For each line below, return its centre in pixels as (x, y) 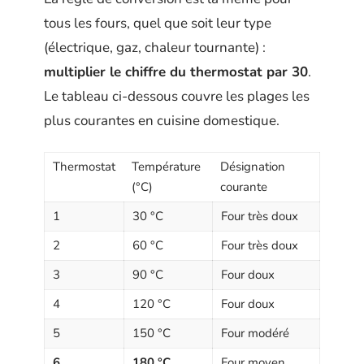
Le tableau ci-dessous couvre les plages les (177, 96)
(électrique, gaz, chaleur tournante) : (155, 48)
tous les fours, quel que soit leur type (158, 23)
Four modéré (255, 333)
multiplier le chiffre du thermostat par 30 (176, 72)
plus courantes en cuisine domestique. (162, 121)
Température (166, 166)
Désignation (253, 166)
